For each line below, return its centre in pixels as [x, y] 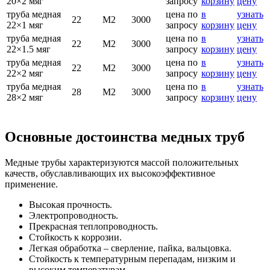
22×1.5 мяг [29, 49]
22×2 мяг [25, 73]
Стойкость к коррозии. [75, 237]
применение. [31, 184]
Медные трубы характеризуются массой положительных [122, 162]
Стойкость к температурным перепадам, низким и [132, 259]
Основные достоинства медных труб [125, 137]
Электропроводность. [74, 215]
